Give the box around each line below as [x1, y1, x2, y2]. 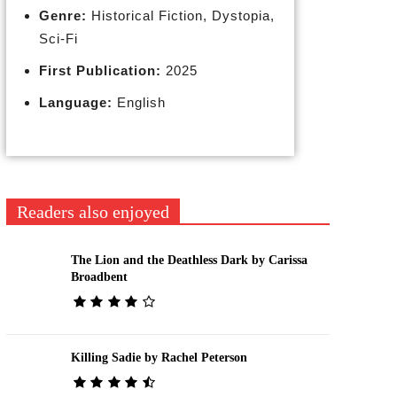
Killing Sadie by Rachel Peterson [70, 350, 247, 364]
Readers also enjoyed [16, 202, 169, 222]
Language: [38, 95, 113, 110]
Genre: [38, 8, 87, 23]
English [112, 95, 166, 110]
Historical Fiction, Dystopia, [86, 8, 275, 23]
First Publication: [38, 63, 161, 78]
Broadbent [70, 269, 128, 284]
